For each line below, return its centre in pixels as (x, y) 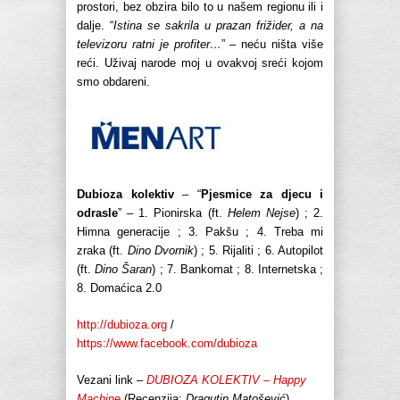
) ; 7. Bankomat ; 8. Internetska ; (238, 270)
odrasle (97, 213)
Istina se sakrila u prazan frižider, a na (218, 26)
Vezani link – (112, 380)
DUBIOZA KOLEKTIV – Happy (226, 380)
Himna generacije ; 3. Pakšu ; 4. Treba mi (200, 232)
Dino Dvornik (161, 251)
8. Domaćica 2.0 (119, 288)
